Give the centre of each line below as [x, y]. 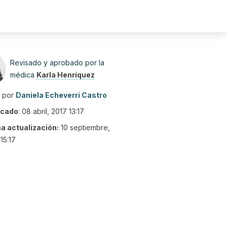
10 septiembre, [85, 127]
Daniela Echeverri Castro [61, 95]
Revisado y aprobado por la [57, 63]
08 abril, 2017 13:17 [53, 111]
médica [23, 75]
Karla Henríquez [66, 75]
